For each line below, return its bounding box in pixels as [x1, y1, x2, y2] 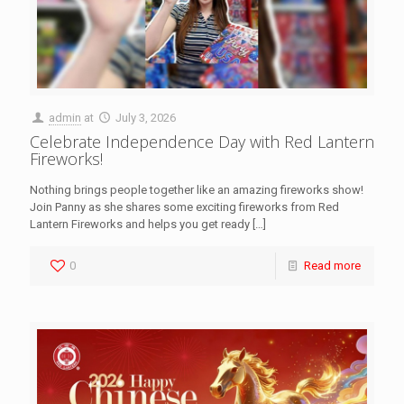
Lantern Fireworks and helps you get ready [30, 217, 250, 232]
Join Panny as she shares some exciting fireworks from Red [30, 200, 339, 215]
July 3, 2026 [115, 111, 177, 125]
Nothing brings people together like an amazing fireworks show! [30, 183, 363, 197]
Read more [304, 259, 361, 273]
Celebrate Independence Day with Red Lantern [30, 131, 374, 153]
